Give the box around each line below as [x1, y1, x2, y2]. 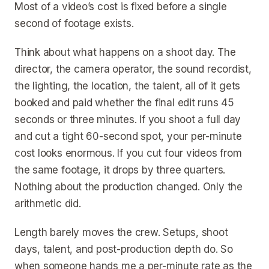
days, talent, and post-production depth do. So [14, 243, 233, 255]
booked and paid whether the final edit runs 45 [14, 97, 234, 109]
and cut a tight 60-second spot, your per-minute [14, 130, 242, 142]
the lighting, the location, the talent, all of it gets [14, 80, 241, 92]
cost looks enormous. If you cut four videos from [14, 147, 242, 159]
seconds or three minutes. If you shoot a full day [14, 113, 241, 125]
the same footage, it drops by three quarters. [14, 164, 226, 176]
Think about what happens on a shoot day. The [14, 46, 236, 58]
